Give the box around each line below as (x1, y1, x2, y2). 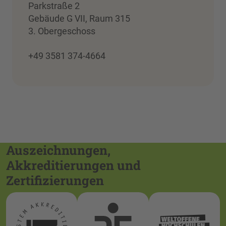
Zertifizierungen (6, 172, 104, 189)
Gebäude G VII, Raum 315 (28, 13, 130, 24)
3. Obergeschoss (28, 25, 95, 36)
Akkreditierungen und (6, 156, 141, 174)
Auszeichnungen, (6, 141, 110, 158)
